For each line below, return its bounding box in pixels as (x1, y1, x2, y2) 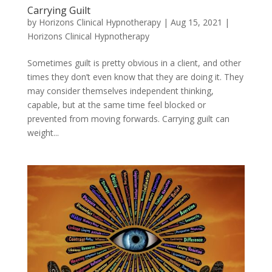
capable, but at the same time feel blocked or (27, 99, 206, 111)
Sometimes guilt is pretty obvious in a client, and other (27, 57, 241, 69)
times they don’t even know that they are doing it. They (27, 71, 243, 83)
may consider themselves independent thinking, (27, 85, 214, 97)
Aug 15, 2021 (170, 16, 222, 29)
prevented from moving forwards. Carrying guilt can (27, 113, 229, 125)
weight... (27, 127, 59, 139)
